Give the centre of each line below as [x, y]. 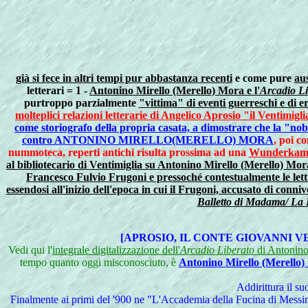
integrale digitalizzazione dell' [116, 250]
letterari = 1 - [58, 90]
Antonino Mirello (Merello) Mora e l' [175, 90]
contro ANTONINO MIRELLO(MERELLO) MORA [148, 140]
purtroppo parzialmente [81, 103]
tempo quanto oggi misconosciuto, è [99, 262]
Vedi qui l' [30, 250]
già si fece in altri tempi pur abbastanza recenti [124, 78]
